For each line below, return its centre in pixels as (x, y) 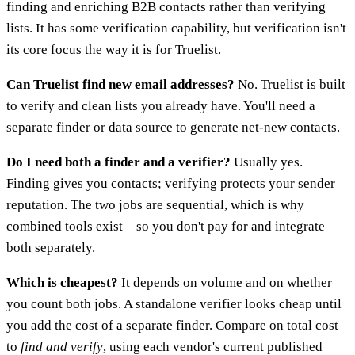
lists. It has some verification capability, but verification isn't (176, 29)
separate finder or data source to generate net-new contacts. (173, 128)
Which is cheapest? (62, 283)
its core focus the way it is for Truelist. (114, 50)
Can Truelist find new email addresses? (120, 85)
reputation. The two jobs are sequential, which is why (155, 205)
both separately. (51, 248)
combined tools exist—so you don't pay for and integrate (166, 227)
